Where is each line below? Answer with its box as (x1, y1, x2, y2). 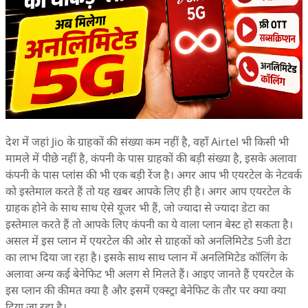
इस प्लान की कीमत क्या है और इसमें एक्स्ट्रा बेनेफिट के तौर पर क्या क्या (5, 283, 286, 298)
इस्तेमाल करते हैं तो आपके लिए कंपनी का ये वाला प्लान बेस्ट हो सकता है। (5, 217, 293, 232)
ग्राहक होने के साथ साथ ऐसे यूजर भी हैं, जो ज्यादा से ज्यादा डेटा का (5, 200, 269, 215)
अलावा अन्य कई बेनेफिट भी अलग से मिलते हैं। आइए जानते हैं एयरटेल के (5, 266, 294, 281)
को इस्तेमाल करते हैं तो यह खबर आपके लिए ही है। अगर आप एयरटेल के (5, 184, 291, 199)
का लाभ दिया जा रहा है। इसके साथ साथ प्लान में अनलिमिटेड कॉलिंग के (5, 250, 287, 265)
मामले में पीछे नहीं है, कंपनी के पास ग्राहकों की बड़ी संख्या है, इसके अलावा (5, 151, 296, 166)
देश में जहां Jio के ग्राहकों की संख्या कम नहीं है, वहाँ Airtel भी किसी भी (5, 134, 289, 149)
